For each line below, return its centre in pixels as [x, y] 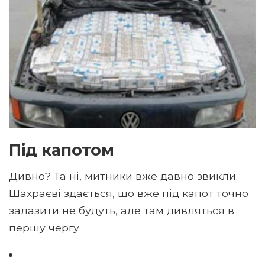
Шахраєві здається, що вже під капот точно [129, 193]
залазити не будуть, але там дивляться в [122, 210]
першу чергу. [45, 227]
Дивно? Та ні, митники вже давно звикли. [123, 176]
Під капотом [62, 150]
